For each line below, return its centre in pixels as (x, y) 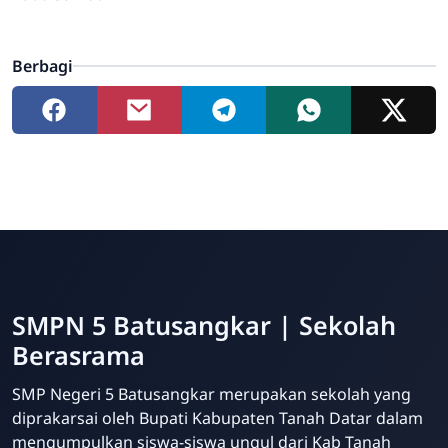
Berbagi (42, 66)
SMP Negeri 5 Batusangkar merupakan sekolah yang (211, 394)
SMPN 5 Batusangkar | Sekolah (204, 325)
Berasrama (78, 355)
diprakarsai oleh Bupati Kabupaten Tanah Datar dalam (217, 418)
